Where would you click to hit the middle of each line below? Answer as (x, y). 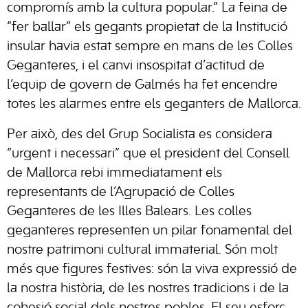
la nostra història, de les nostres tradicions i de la (148, 289)
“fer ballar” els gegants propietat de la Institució (147, 27)
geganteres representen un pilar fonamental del (150, 231)
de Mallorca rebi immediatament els (114, 173)
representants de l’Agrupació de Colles (121, 192)
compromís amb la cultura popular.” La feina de (147, 8)
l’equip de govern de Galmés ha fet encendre (142, 85)
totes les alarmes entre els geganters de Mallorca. (154, 104)
